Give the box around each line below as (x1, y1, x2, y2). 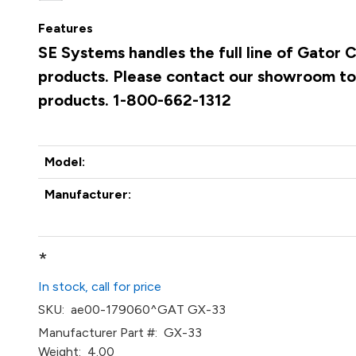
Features (38, 21, 94, 36)
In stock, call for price (38, 279, 162, 294)
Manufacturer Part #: (38, 325, 158, 340)
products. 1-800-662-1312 (38, 91, 232, 110)
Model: (44, 154, 86, 169)
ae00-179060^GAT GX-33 (64, 302, 226, 317)
